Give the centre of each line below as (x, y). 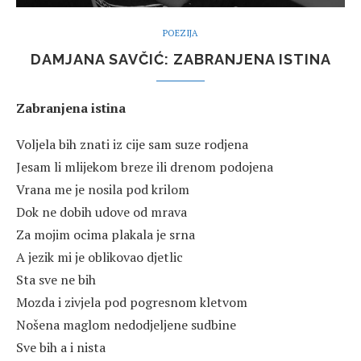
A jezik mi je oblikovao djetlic (100, 257)
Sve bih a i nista (61, 348)
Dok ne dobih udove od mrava (102, 212)
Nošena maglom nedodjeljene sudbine (126, 325)
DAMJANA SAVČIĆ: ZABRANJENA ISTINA (180, 60)
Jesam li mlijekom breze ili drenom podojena (145, 167)
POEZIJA (180, 33)
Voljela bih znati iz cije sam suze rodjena (132, 145)
